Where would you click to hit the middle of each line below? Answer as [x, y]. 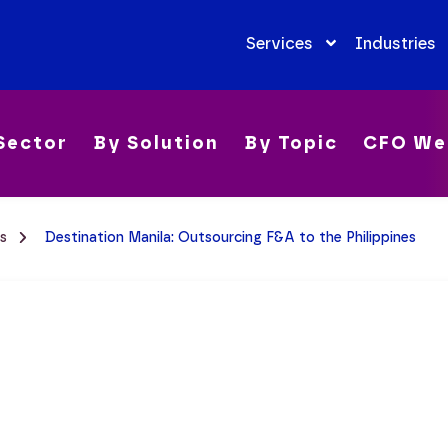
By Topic [291, 143]
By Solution [156, 143]
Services [279, 43]
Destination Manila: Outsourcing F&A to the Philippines [230, 237]
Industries [395, 43]
